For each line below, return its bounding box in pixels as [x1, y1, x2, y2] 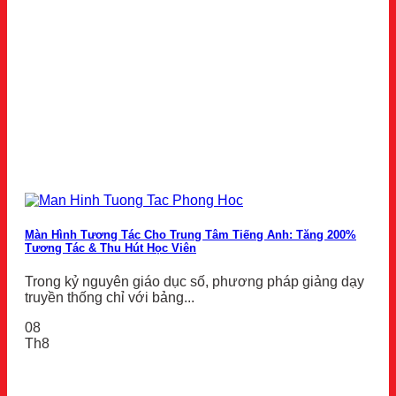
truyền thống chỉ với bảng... [25, 290, 194, 306]
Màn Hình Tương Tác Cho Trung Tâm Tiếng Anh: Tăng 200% [25, 228, 356, 242]
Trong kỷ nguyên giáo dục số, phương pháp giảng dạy [25, 274, 364, 290]
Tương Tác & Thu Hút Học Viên [25, 241, 196, 255]
